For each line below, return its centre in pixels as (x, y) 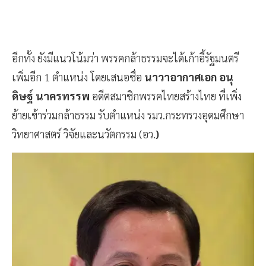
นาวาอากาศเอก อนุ (189, 77)
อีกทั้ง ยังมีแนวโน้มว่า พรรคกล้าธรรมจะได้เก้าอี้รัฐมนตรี (125, 58)
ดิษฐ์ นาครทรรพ (51, 96)
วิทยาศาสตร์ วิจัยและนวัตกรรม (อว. (84, 134)
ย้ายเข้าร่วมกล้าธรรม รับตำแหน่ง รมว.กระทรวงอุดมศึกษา (128, 115)
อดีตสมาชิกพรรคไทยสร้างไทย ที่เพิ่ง (166, 96)
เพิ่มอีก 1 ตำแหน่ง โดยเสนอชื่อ (78, 77)
